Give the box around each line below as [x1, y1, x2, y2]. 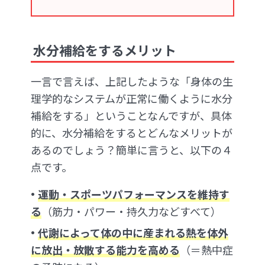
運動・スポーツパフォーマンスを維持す [38, 186, 230, 202]
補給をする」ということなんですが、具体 [31, 108, 232, 124]
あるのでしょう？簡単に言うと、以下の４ [31, 142, 232, 158]
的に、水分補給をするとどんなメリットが [31, 125, 232, 141]
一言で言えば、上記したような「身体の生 [31, 73, 233, 89]
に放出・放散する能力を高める [31, 242, 180, 258]
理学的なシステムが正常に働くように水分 [31, 91, 232, 106]
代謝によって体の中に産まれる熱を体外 [38, 225, 228, 241]
